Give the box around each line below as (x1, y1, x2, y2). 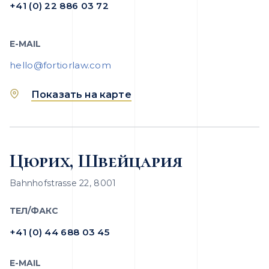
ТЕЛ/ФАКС (10, 205, 58, 216)
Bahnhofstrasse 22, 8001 (10, 178, 116, 189)
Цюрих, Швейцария (10, 149, 183, 172)
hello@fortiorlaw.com (10, 59, 111, 71)
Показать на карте (31, 89, 131, 100)
